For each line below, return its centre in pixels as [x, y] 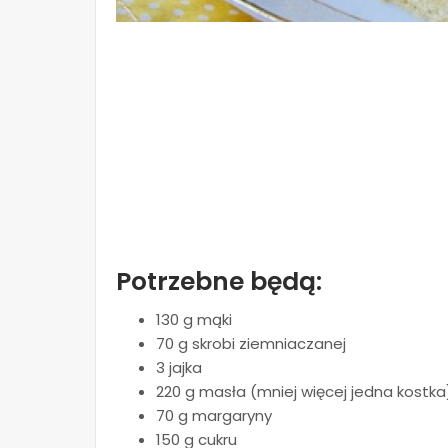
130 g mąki [194, 320]
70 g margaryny [214, 416]
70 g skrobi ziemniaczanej [251, 344]
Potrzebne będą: [219, 282]
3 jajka [179, 368]
